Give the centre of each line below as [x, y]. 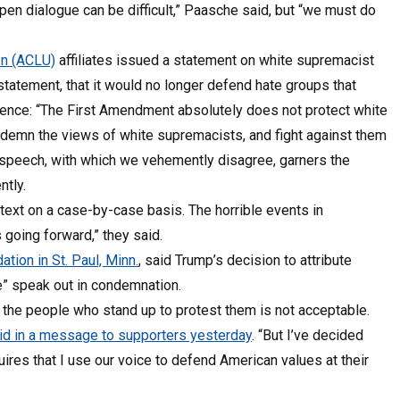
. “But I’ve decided [308, 335]
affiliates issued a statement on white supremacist [215, 60]
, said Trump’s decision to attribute [245, 260]
